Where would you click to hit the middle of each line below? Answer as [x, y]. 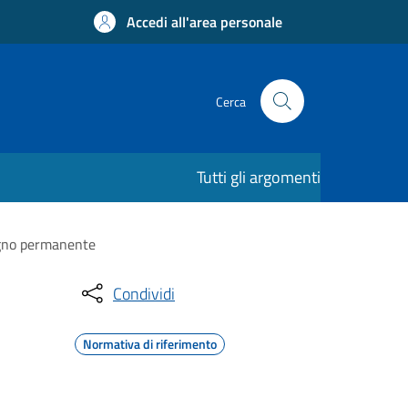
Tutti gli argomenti [259, 177]
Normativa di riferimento [150, 344]
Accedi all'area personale [204, 22]
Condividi [144, 293]
